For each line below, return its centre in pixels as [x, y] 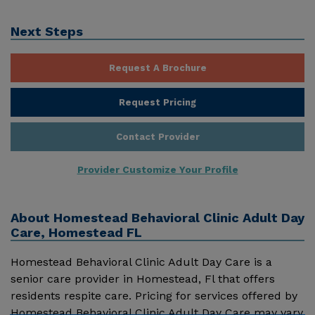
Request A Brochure [157, 67]
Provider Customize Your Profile [157, 169]
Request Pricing [157, 102]
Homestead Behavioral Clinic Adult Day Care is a [141, 262]
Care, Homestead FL [76, 232]
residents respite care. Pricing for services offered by [154, 295]
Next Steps [47, 32]
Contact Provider [157, 136]
